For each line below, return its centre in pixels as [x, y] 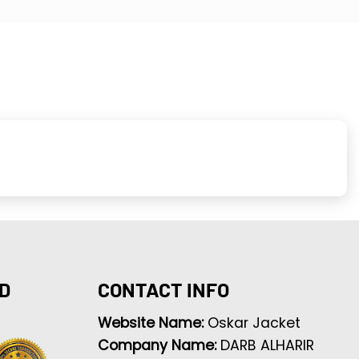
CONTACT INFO [163, 289]
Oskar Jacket [254, 323]
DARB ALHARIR [267, 346]
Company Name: [159, 346]
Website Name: [152, 323]
